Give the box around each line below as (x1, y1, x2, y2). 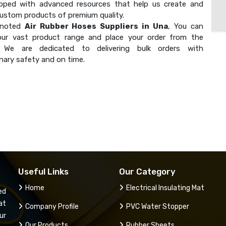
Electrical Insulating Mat (126, 183, 204, 192)
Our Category (119, 166, 176, 177)
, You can (168, 21, 203, 31)
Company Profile (25, 202, 79, 211)
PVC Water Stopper (126, 202, 189, 211)
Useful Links (18, 166, 69, 177)
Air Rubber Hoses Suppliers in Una (24, 21, 168, 31)
